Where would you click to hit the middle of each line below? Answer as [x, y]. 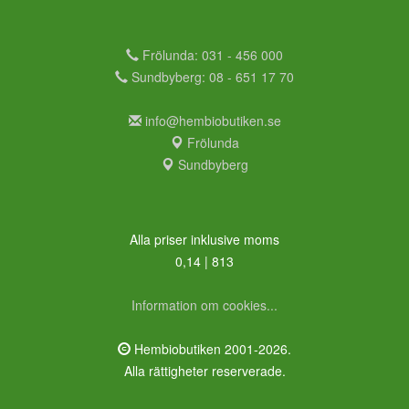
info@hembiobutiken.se [213, 120]
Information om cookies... [204, 304]
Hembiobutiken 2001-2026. [211, 348]
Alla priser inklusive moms [204, 239]
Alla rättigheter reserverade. [204, 370]
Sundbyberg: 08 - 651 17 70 [211, 76]
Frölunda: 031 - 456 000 [211, 54]
